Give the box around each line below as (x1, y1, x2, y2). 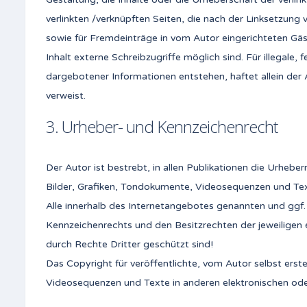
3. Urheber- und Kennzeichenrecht (46, 115, 278, 138)
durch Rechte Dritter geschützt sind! (46, 238, 213, 251)
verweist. (46, 90, 86, 102)
